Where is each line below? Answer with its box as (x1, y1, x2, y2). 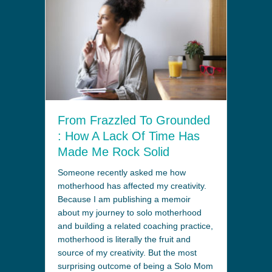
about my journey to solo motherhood (58, 207, 202, 217)
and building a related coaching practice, (58, 220, 213, 231)
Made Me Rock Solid (58, 144, 169, 158)
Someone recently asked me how (58, 167, 186, 177)
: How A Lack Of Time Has (58, 129, 200, 143)
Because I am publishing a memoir (58, 194, 191, 204)
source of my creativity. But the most (58, 247, 197, 257)
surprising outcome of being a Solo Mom (58, 260, 213, 271)
